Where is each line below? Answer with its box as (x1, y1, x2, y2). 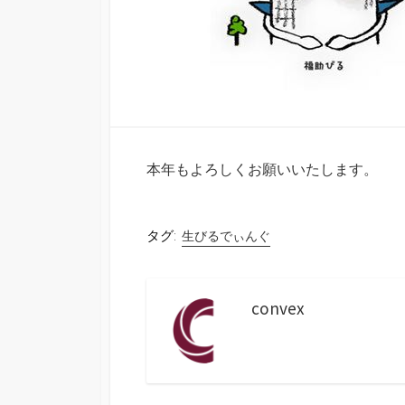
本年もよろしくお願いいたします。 (146, 159, 378, 178)
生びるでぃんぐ (182, 227, 271, 244)
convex (251, 297, 305, 319)
